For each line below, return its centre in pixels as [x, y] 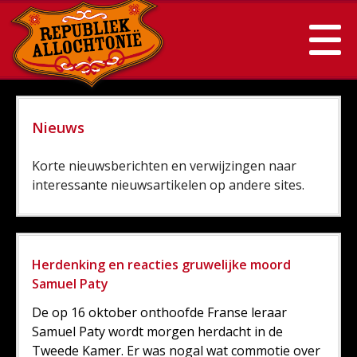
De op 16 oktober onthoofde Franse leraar [159, 312]
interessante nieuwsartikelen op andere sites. [168, 185]
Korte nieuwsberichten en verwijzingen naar [164, 166]
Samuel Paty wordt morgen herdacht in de [157, 331]
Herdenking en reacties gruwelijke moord [161, 265]
